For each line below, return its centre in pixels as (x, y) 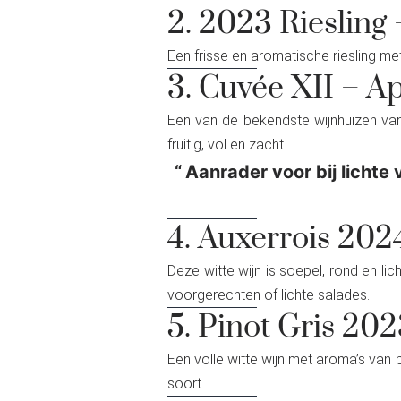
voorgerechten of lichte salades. (269, 294)
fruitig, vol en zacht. (227, 144)
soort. (186, 383)
